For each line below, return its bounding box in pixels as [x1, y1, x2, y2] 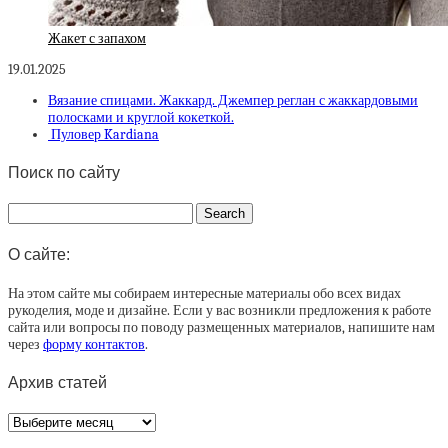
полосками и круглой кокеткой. [48, 108, 234, 126]
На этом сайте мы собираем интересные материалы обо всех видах [8, 284, 401, 302]
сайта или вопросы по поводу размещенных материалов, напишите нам [8, 318, 435, 336]
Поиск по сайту [8, 164, 120, 181]
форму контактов [43, 335, 145, 353]
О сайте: [8, 245, 70, 263]
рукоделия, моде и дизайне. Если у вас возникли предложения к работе [8, 301, 431, 319]
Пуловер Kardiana [48, 125, 159, 143]
